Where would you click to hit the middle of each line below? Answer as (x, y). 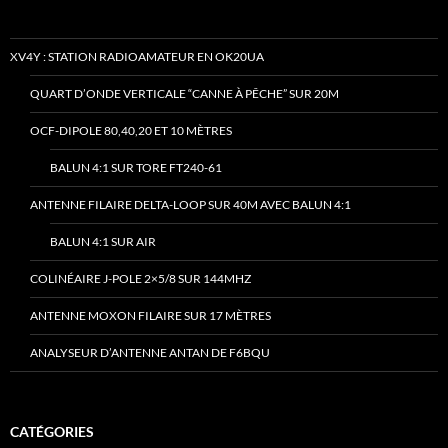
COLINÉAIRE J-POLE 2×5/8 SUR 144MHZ (140, 279)
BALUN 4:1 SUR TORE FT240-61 (136, 168)
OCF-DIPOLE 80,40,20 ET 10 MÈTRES (131, 131)
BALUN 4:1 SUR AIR (103, 242)
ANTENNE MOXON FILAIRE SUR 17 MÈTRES (150, 316)
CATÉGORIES (52, 432)
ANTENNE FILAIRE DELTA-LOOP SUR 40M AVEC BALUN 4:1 (190, 205)
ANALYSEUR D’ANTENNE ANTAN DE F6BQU (150, 353)
